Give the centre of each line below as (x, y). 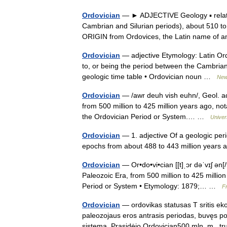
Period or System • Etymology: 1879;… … (152, 186)
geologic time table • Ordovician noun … (149, 77)
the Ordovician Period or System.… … (146, 117)
